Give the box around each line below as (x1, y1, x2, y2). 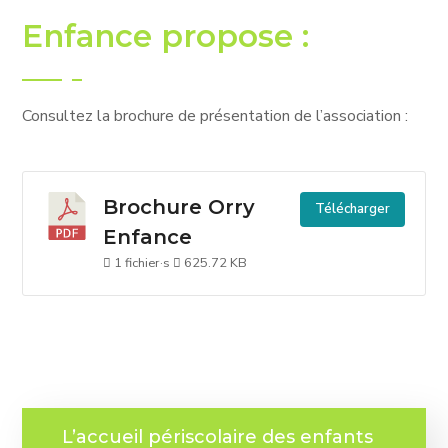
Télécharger (314, 200, 390, 218)
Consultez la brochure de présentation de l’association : (22, 105, 409, 127)
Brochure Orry (103, 195, 256, 219)
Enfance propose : (22, 17, 310, 55)
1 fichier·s (111, 254, 174, 272)
